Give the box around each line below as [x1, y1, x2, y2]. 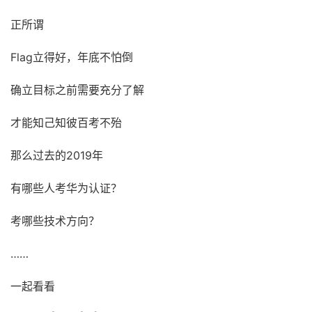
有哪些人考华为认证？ [10, 181, 122, 195]
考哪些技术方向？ [10, 214, 100, 228]
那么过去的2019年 [10, 148, 103, 162]
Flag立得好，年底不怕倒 [10, 50, 133, 64]
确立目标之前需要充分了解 [10, 83, 144, 97]
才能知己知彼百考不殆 [10, 116, 122, 130]
